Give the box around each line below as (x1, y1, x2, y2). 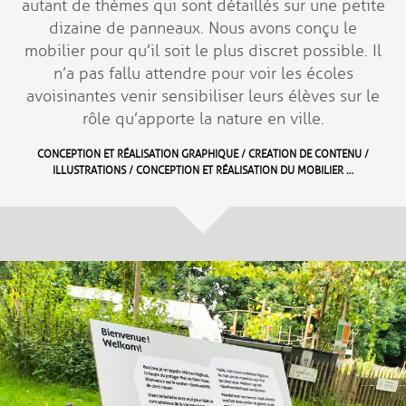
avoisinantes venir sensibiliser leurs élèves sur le (26, 86, 380, 106)
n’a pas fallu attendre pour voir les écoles (53, 63, 353, 83)
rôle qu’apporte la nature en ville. (82, 109, 324, 129)
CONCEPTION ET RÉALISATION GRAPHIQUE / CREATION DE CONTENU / (37, 148, 369, 161)
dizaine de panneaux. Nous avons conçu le (49, 18, 357, 38)
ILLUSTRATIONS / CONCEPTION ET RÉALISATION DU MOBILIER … (53, 164, 353, 178)
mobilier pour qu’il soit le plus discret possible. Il (24, 41, 382, 61)
